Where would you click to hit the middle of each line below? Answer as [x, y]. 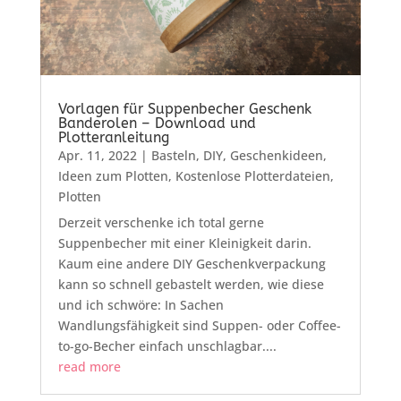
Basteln [173, 155]
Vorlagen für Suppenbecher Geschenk [184, 108]
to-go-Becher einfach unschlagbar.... [167, 346]
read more [89, 366]
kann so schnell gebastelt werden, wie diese [191, 284]
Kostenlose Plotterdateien [252, 175]
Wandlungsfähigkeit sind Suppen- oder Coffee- [199, 325]
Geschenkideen [276, 155]
